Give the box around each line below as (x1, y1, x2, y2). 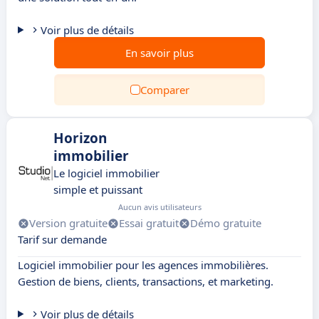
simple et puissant (53, 182, 142, 197)
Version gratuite (29, 216, 108, 230)
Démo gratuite (190, 216, 261, 230)
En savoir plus (125, 46, 194, 60)
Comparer (140, 83, 189, 97)
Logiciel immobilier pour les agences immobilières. (18, 258, 268, 272)
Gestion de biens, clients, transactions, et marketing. (18, 274, 273, 288)
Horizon (53, 129, 107, 147)
